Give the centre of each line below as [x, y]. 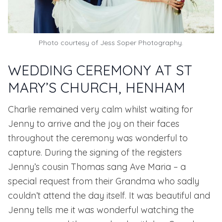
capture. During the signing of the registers [95, 153]
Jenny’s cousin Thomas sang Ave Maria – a [97, 167]
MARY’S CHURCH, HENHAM [97, 88]
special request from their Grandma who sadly [104, 181]
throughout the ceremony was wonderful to [98, 138]
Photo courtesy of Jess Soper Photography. [111, 43]
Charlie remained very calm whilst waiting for [100, 110]
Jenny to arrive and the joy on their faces [94, 124]
